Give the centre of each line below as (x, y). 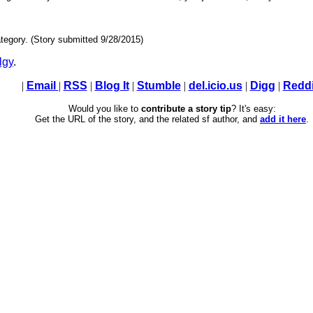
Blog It (112, 86)
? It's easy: (253, 109)
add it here (283, 119)
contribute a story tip (186, 109)
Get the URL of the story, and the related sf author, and (147, 119)
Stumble (159, 86)
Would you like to (104, 109)
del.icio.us (215, 86)
